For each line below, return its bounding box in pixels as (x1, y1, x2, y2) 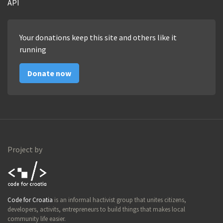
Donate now (27, 68, 71, 78)
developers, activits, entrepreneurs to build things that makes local (7, 205, 185, 213)
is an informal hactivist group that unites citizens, (53, 195, 186, 204)
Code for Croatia (7, 195, 53, 204)
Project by (7, 144, 42, 154)
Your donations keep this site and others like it (19, 32, 177, 42)
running (19, 44, 46, 54)
